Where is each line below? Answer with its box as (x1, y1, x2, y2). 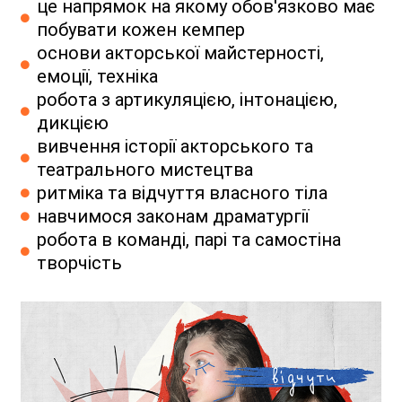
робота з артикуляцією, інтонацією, (36, 88, 337, 110)
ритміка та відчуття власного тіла (36, 181, 328, 204)
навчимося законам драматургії (36, 205, 309, 227)
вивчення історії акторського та (36, 135, 313, 157)
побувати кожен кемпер (36, 18, 245, 40)
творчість (36, 251, 122, 274)
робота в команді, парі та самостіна (36, 228, 341, 250)
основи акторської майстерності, (36, 41, 324, 64)
